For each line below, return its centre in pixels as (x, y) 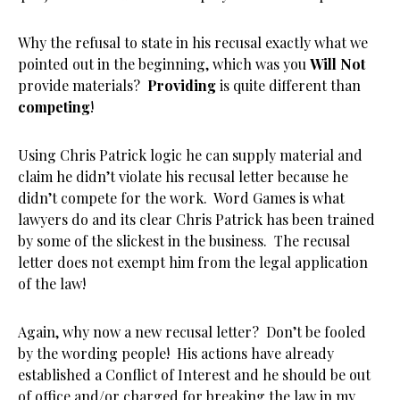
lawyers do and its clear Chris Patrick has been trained (196, 219)
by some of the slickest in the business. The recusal (184, 241)
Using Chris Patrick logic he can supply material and (190, 155)
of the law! (52, 283)
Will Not (337, 64)
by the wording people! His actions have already (176, 353)
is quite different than (288, 85)
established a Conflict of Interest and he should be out (194, 375)
